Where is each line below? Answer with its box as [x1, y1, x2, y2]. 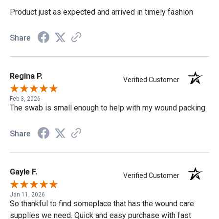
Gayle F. [10, 167, 37, 176]
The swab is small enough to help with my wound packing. [10, 103, 207, 112]
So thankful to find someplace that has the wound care [10, 198, 194, 208]
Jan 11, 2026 [10, 191, 45, 198]
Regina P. [10, 71, 43, 81]
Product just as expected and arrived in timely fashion [10, 7, 193, 17]
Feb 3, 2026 [10, 95, 41, 102]
